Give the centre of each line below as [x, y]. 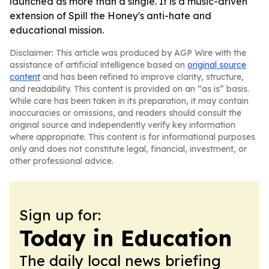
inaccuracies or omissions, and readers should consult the [125, 113]
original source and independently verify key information [122, 125]
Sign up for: [60, 215]
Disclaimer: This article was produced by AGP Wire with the [128, 53]
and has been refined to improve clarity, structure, [142, 77]
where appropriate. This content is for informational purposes [132, 137]
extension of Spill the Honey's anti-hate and [110, 16]
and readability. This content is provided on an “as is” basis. [129, 89]
